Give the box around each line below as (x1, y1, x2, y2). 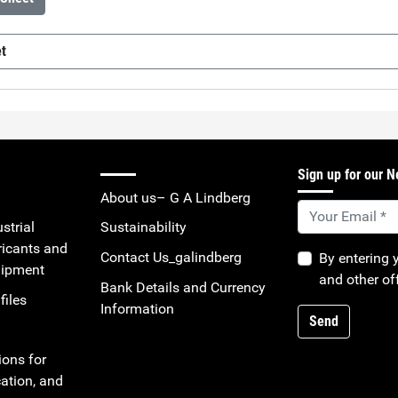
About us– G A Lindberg (100, 188, 251, 206)
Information (100, 299, 174, 317)
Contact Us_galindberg (100, 248, 242, 266)
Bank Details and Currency (100, 278, 266, 296)
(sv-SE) (45, 79, 87, 97)
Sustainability (100, 219, 187, 236)
